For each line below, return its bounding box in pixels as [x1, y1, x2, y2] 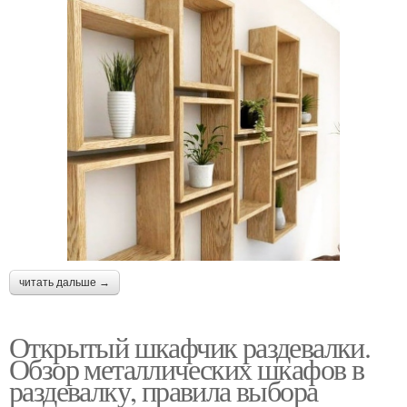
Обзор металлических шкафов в [9, 348, 364, 388]
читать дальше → [19, 275, 110, 289]
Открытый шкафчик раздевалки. [9, 326, 371, 366]
